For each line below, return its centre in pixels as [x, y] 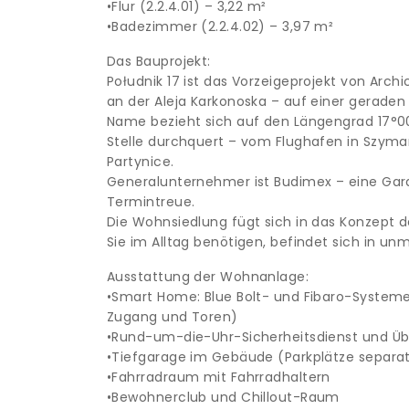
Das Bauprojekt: [159, 61]
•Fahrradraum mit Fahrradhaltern [219, 377]
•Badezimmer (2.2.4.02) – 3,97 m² [220, 26]
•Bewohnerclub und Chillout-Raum [223, 397]
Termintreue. [151, 202]
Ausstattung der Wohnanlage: [208, 277]
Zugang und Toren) [173, 317]
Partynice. [141, 162]
